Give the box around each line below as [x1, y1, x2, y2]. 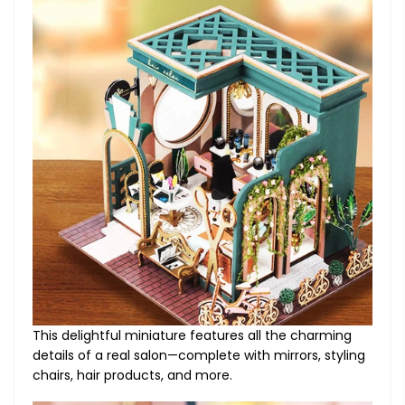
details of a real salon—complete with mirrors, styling [33, 346, 365, 365]
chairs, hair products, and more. [33, 366, 232, 385]
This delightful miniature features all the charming [33, 326, 352, 345]
